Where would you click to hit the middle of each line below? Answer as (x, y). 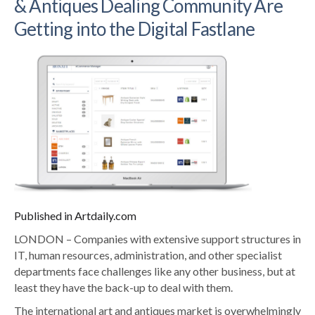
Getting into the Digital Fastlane (135, 28)
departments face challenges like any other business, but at (155, 271)
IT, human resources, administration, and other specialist (148, 255)
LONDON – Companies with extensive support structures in (157, 239)
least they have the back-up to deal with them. (123, 288)
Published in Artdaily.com (75, 216)
